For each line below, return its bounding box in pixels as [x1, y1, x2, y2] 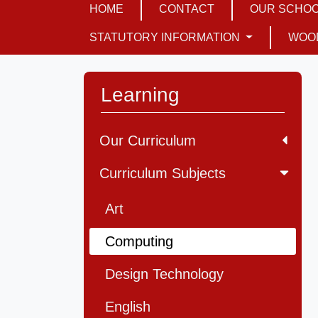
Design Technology [105, 266, 224, 283]
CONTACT [159, 3, 214, 16]
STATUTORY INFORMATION [89, 31, 243, 44]
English [105, 299, 150, 315]
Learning [101, 84, 180, 106]
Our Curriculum [99, 133, 196, 149]
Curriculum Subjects [99, 165, 226, 182]
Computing [105, 234, 173, 250]
